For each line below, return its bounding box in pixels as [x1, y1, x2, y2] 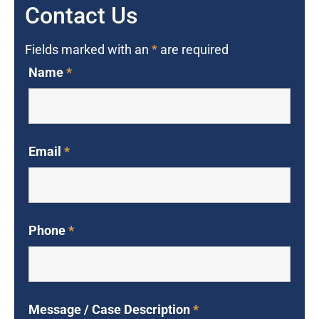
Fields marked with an [25, 42, 152, 57]
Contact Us [25, 1, 137, 29]
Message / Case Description [28, 302, 193, 318]
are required [157, 42, 229, 57]
